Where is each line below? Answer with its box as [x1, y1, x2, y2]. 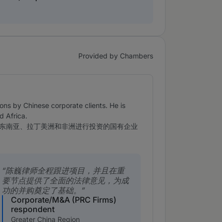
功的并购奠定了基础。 [1, 185, 81, 196]
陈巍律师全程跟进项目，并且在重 [5, 166, 124, 176]
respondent [10, 204, 55, 215]
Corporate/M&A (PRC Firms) [10, 195, 116, 205]
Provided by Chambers [78, 51, 153, 60]
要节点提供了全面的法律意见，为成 [1, 175, 129, 186]
